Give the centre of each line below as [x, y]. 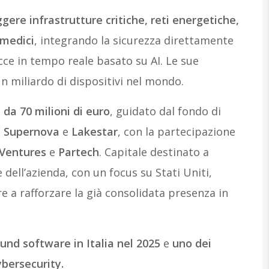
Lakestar [94, 131]
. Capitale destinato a [154, 152]
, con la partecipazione [176, 131]
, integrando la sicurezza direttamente [134, 40]
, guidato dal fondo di [165, 111]
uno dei [192, 243]
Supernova [33, 131]
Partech [78, 152]
